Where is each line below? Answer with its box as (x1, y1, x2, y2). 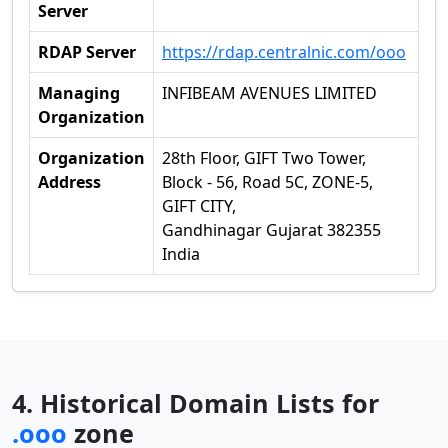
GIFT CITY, (162, 195, 236, 217)
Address (38, 171, 101, 193)
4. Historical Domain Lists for (12, 386, 379, 420)
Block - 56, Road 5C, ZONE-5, (162, 171, 373, 193)
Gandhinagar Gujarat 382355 (162, 219, 381, 241)
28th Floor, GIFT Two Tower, (162, 147, 366, 169)
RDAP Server (38, 41, 136, 63)
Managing (38, 82, 120, 104)
